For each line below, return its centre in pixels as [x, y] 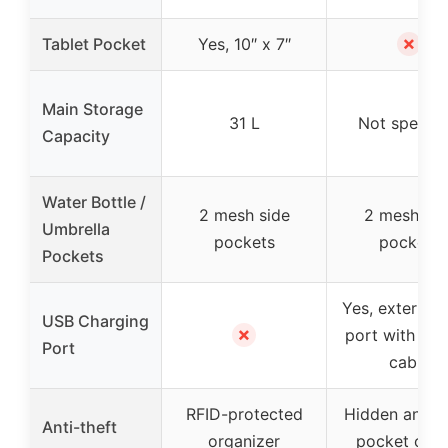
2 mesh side [244, 215]
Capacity [76, 136]
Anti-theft [79, 427]
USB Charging [95, 321]
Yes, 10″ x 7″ [244, 44]
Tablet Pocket [94, 44]
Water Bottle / [94, 202]
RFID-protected [244, 414]
